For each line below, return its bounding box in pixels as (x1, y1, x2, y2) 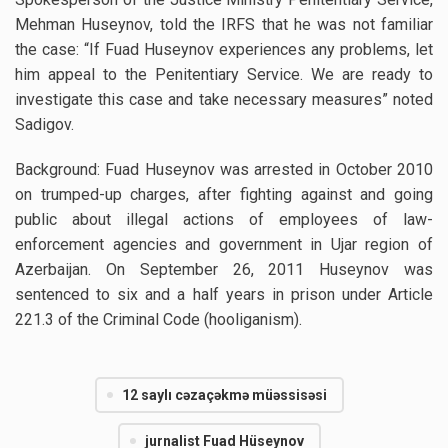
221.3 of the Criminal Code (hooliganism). (15, 310, 302, 329)
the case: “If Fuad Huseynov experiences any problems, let (15, 40, 433, 59)
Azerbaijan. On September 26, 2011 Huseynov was (15, 260, 433, 279)
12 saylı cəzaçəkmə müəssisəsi (121, 387, 327, 403)
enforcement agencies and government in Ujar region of (15, 235, 433, 254)
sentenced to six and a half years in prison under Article (15, 285, 433, 304)
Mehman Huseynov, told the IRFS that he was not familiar (15, 15, 433, 34)
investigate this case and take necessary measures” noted (15, 90, 433, 109)
